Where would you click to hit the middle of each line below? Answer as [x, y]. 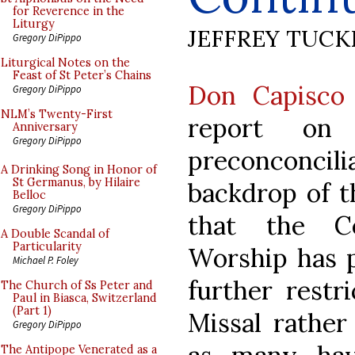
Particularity [47, 246]
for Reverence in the [69, 11]
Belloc [29, 195]
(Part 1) [32, 311]
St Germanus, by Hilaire [76, 182]
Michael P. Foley [46, 260]
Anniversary [45, 127]
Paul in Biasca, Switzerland [85, 298]
